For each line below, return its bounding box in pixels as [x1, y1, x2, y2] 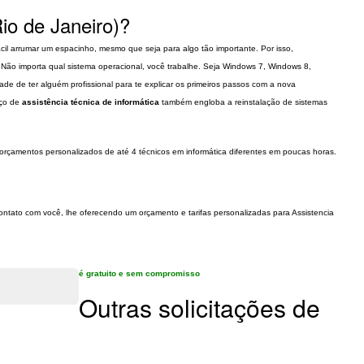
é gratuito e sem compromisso [79, 269, 200, 278]
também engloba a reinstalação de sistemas [159, 97, 327, 106]
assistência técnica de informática [22, 97, 159, 106]
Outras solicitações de [79, 290, 320, 325]
